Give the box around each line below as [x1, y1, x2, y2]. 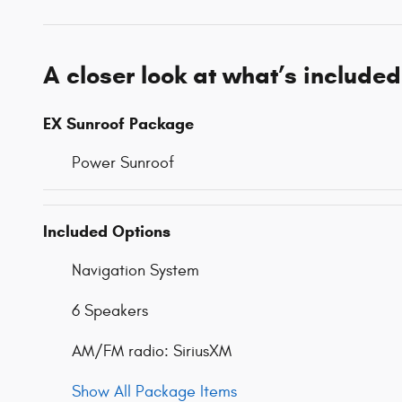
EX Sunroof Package [43, 114, 194, 135]
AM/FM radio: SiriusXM [72, 342, 232, 362]
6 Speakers [72, 301, 148, 321]
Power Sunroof [72, 153, 174, 173]
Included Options [43, 222, 170, 242]
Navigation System [72, 261, 199, 281]
